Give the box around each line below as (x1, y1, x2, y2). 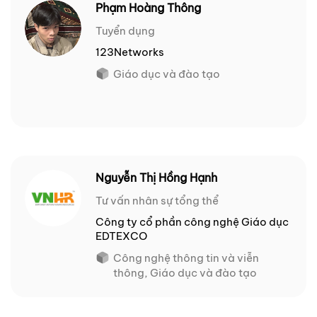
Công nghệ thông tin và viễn (113, 251, 259, 265)
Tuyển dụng (96, 24, 155, 38)
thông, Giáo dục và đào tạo (113, 266, 257, 280)
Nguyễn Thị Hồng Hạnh (96, 171, 217, 185)
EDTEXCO (96, 229, 147, 243)
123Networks (96, 45, 164, 59)
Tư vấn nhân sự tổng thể (96, 194, 219, 208)
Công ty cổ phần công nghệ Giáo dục (96, 215, 289, 229)
